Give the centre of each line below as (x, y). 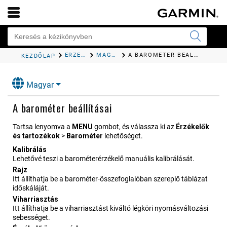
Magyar (40, 85)
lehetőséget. (123, 136)
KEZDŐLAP (38, 56)
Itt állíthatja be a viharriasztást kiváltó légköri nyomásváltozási (110, 209)
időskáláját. (31, 188)
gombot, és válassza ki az (134, 127)
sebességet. (31, 218)
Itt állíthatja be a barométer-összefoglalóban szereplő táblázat (110, 179)
